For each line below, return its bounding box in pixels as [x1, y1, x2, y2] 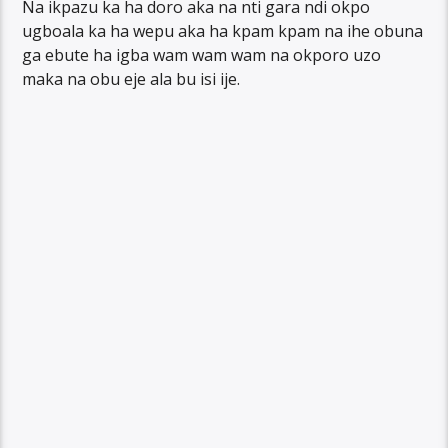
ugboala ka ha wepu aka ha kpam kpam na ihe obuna [22, 19, 424, 42]
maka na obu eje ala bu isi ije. [22, 67, 241, 90]
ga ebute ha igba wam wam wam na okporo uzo [22, 43, 382, 66]
